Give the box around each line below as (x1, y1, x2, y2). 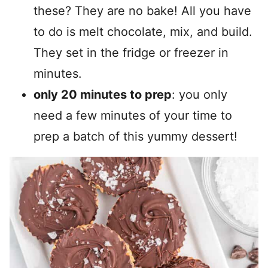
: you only (172, 87, 227, 102)
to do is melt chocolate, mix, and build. (33, 25, 252, 39)
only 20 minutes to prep (33, 87, 172, 102)
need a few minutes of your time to (33, 108, 232, 123)
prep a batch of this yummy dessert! (33, 129, 237, 144)
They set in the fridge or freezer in (33, 45, 229, 60)
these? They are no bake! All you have (33, 4, 251, 18)
